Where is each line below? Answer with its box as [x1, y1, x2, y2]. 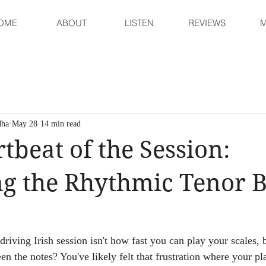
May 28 [12, 119, 37, 128]
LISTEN [125, 17, 154, 28]
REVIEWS [188, 17, 226, 28]
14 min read [40, 119, 81, 128]
